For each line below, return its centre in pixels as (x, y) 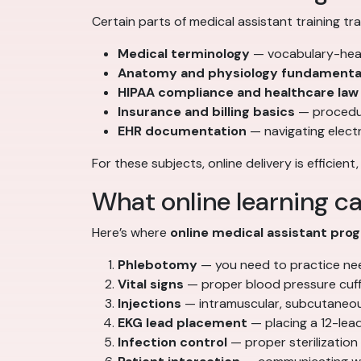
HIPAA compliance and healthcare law (238, 92)
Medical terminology (184, 53)
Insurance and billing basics (206, 111)
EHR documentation (182, 131)
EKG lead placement (183, 322)
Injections (149, 303)
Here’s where (131, 232)
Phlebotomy (158, 264)
